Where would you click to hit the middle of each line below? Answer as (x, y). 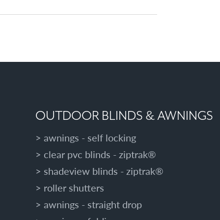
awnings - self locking (90, 137)
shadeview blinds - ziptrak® (103, 171)
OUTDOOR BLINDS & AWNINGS (124, 116)
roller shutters (74, 188)
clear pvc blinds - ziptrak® (100, 154)
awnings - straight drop (93, 204)
